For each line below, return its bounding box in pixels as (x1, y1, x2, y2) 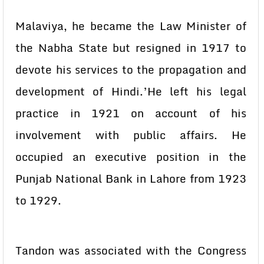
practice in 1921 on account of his (15, 104, 246, 122)
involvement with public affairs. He (15, 126, 246, 144)
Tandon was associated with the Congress (15, 242, 246, 259)
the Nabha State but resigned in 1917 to (15, 39, 246, 57)
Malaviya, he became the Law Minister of (15, 17, 246, 35)
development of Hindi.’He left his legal (15, 82, 246, 100)
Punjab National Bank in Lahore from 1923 (15, 170, 246, 187)
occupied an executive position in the (15, 148, 246, 166)
